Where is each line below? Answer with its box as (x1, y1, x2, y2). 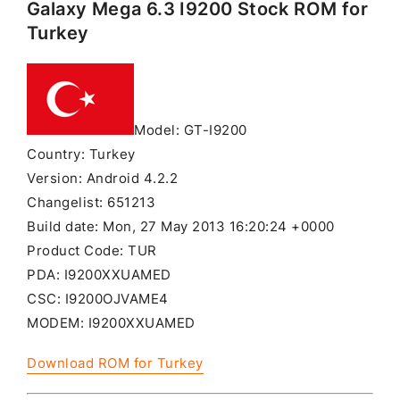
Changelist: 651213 (27, 195, 155, 212)
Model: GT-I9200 (134, 122, 247, 139)
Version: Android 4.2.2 (27, 171, 178, 187)
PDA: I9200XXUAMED (27, 267, 171, 284)
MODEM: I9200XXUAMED (27, 315, 196, 332)
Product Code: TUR (27, 243, 157, 260)
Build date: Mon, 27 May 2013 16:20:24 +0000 (27, 219, 335, 236)
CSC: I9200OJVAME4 (27, 291, 169, 308)
